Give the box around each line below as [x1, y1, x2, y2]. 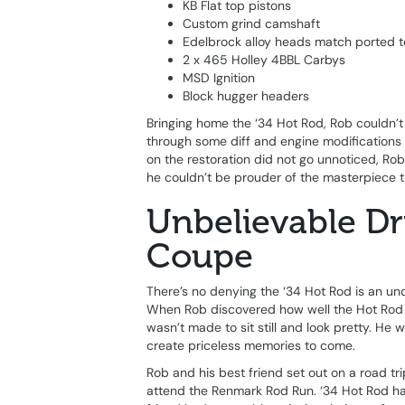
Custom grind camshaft [183, 15, 320, 33]
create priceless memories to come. [146, 337, 355, 354]
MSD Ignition [183, 70, 255, 87]
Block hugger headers [183, 88, 309, 105]
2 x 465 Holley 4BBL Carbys [183, 52, 345, 69]
